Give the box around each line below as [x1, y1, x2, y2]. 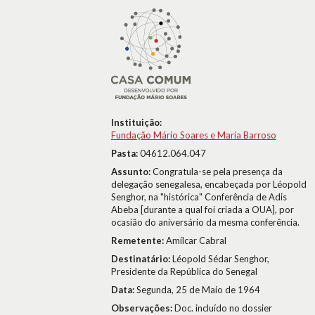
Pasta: [111, 148, 140, 159]
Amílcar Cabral [166, 235, 226, 246]
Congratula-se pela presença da [153, 166, 283, 177]
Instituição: [111, 117, 162, 128]
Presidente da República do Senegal [111, 266, 257, 277]
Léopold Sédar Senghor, [172, 253, 269, 264]
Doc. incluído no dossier [174, 302, 272, 314]
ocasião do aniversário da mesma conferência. [111, 217, 300, 228]
